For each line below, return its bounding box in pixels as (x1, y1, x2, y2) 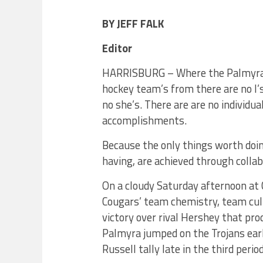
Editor (102, 40, 132, 56)
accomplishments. (102, 112, 187, 129)
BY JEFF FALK (102, 15, 164, 32)
